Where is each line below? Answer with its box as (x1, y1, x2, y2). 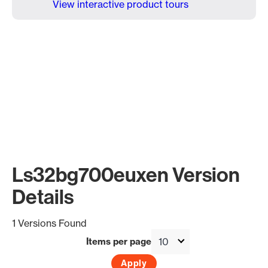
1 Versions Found (12, 217, 87, 229)
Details (12, 184, 74, 209)
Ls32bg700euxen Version (12, 162, 240, 187)
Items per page (86, 236, 151, 247)
